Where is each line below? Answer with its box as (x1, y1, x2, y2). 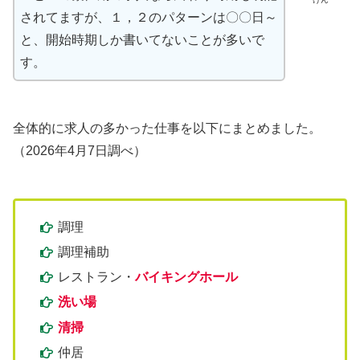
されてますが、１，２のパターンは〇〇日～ (20, 10, 277, 25)
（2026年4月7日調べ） (13, 143, 146, 157)
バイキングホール (135, 270, 239, 284)
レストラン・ (58, 270, 136, 284)
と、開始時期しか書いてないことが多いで (20, 33, 264, 47)
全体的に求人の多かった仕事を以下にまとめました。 (13, 121, 321, 135)
